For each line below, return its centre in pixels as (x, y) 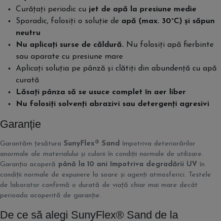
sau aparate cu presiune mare (69, 57)
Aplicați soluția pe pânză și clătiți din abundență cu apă (116, 69)
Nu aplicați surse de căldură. (70, 45)
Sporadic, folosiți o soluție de (69, 21)
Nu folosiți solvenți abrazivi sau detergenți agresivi (112, 104)
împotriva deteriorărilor (158, 144)
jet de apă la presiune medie (143, 9)
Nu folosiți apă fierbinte (169, 45)
